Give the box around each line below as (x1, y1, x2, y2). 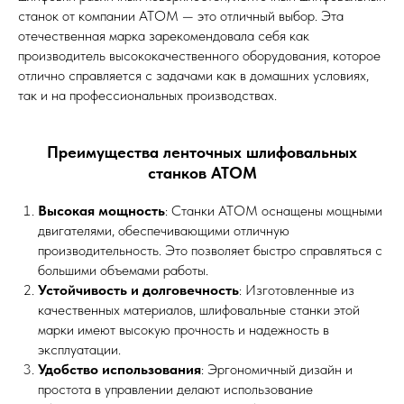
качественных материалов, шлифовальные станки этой (38, 301, 360, 318)
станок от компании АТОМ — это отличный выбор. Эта (18, 7, 344, 24)
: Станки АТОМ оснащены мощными (165, 202, 382, 219)
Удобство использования (38, 361, 201, 378)
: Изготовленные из (239, 281, 354, 298)
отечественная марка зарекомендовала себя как (18, 27, 309, 44)
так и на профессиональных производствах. (18, 87, 277, 104)
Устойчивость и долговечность (38, 281, 239, 298)
